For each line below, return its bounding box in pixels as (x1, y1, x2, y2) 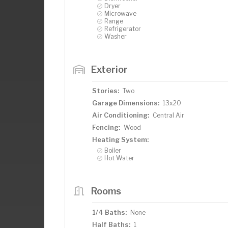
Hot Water (104, 154, 134, 162)
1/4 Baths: (92, 208, 127, 216)
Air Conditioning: (92, 110, 149, 119)
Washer (104, 32, 127, 40)
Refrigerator (104, 24, 141, 33)
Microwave (104, 9, 136, 17)
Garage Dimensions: (92, 98, 159, 107)
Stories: (92, 86, 119, 95)
